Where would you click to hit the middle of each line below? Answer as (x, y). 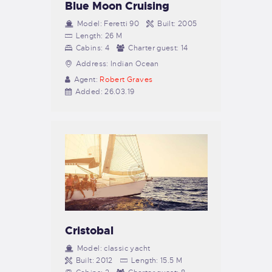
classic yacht (127, 248)
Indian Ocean (135, 64)
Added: (89, 92)
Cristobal (89, 230)
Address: (92, 64)
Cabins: (89, 48)
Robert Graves (126, 80)
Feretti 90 (122, 24)
